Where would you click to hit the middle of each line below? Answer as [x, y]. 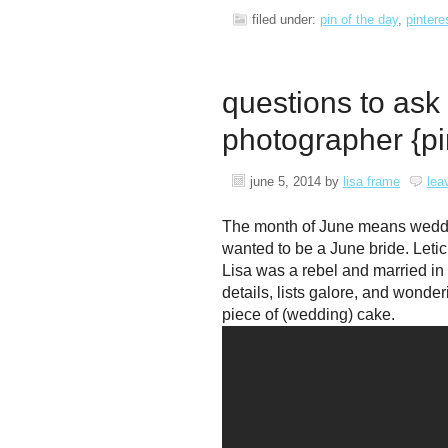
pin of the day [359, 19]
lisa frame [371, 181]
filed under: [286, 19]
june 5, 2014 [285, 181]
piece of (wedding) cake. [308, 314]
